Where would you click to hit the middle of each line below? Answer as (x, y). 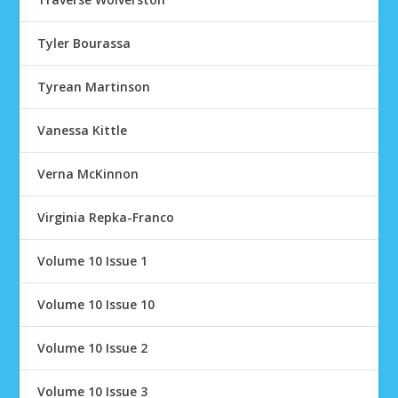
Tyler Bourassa (84, 43)
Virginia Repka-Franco (106, 217)
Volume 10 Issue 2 (93, 348)
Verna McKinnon (88, 174)
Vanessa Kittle (83, 130)
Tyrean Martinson (94, 87)
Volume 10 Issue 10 (96, 304)
